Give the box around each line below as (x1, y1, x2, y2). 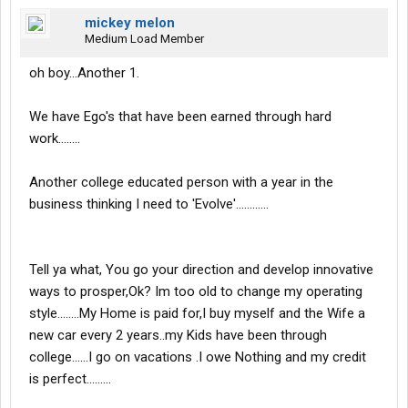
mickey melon (85, 15, 175, 32)
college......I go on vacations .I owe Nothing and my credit (29, 349, 366, 366)
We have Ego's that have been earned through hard (29, 108, 331, 126)
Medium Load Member (85, 32, 204, 46)
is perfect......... (29, 371, 111, 388)
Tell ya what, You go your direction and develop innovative (29, 261, 373, 279)
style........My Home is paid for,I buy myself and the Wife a (29, 305, 365, 322)
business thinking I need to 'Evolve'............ (29, 196, 269, 213)
